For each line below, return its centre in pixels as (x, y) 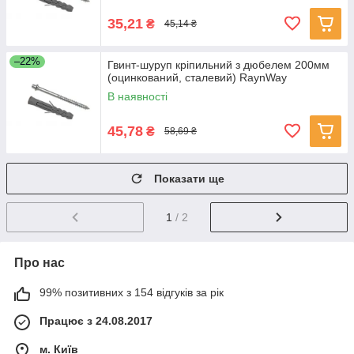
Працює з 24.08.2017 (96, 320)
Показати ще (189, 179)
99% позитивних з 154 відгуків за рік (132, 292)
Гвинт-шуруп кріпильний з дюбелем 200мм (218, 65)
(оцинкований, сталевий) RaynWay (197, 77)
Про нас (40, 262)
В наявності (137, 96)
